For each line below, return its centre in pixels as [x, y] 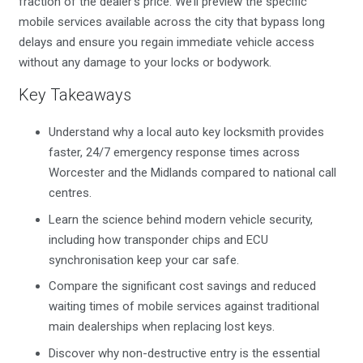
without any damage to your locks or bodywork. [145, 62]
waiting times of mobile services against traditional [184, 306]
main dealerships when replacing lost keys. [162, 327]
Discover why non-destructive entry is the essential [184, 353]
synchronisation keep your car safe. [144, 260]
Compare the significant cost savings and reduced [182, 286]
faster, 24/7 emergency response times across [174, 152]
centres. [70, 193]
